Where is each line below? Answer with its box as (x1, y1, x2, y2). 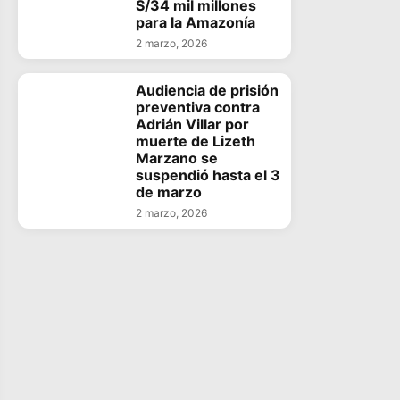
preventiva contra (135, 98, 260, 116)
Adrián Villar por (135, 115, 249, 133)
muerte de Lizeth (135, 132, 255, 150)
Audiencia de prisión (135, 81, 279, 99)
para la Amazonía (135, 13, 255, 31)
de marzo (135, 183, 202, 201)
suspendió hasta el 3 (135, 166, 280, 184)
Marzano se (135, 149, 218, 167)
